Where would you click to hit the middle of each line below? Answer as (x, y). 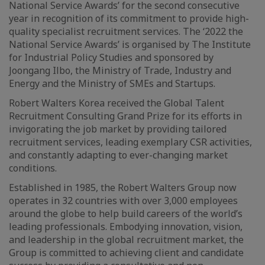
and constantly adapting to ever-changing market (118, 155)
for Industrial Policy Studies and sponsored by (111, 57)
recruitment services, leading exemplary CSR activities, (130, 142)
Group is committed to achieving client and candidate (126, 253)
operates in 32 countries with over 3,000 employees (123, 201)
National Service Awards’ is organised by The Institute (130, 44)
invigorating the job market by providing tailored (118, 129)
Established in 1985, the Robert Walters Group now (123, 188)
